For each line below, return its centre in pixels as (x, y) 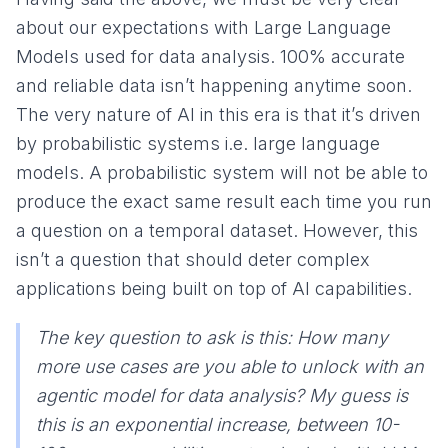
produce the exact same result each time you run (224, 201)
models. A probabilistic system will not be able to (222, 172)
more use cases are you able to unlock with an (230, 366)
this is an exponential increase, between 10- (217, 424)
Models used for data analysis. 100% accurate (210, 56)
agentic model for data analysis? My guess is (222, 395)
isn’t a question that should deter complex (193, 259)
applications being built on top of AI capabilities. (214, 288)
